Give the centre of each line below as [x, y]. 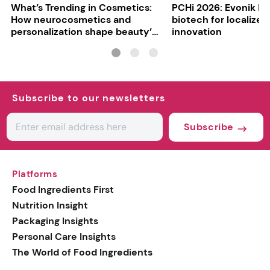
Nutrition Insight [50, 206]
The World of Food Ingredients [82, 253]
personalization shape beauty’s [83, 32]
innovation [197, 32]
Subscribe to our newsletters [89, 98]
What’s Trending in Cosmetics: [81, 8]
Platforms [35, 174]
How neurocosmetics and [71, 20]
